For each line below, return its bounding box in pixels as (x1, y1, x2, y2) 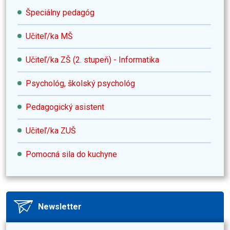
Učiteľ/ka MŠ (26, 31, 73, 42)
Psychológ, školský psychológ (26, 79, 135, 89)
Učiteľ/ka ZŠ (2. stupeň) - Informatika (26, 55, 159, 65)
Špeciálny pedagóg (26, 8, 94, 18)
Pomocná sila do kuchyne (26, 149, 117, 160)
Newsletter (38, 202, 82, 212)
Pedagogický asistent (26, 102, 104, 112)
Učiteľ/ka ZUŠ (26, 126, 76, 136)
